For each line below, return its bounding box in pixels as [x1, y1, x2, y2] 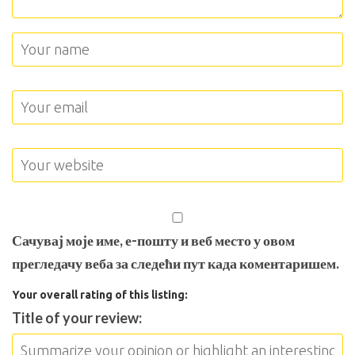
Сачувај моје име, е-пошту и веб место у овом [12, 231, 295, 249]
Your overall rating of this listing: [12, 288, 188, 301]
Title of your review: [12, 309, 142, 326]
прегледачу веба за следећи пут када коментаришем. [12, 254, 339, 272]
